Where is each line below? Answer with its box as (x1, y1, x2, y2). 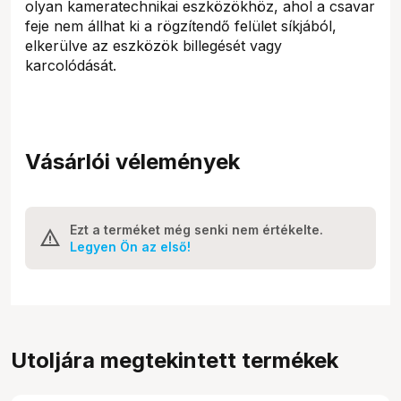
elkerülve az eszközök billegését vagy (25, 36, 282, 55)
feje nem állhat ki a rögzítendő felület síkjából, (25, 16, 337, 35)
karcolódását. (25, 55, 116, 74)
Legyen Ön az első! (70, 238, 191, 254)
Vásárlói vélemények (25, 148, 240, 175)
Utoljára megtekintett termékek (11, 346, 338, 373)
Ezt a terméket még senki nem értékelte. (70, 221, 323, 237)
